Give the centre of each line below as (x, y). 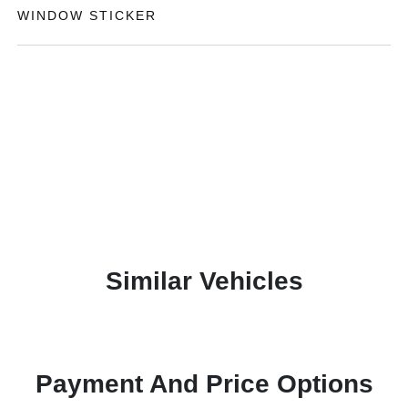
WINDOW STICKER (87, 15)
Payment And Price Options (204, 383)
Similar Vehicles (204, 280)
